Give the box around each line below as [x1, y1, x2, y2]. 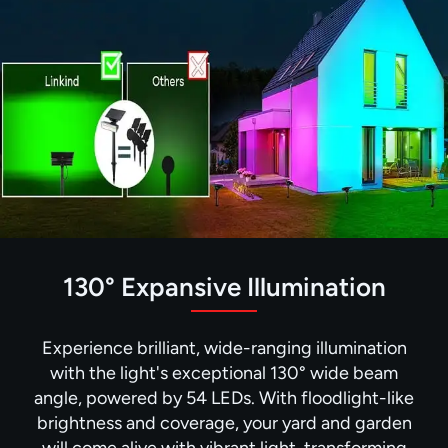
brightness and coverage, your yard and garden [36, 411, 412, 434]
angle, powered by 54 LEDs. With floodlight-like [34, 386, 414, 409]
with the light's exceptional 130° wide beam [50, 361, 398, 384]
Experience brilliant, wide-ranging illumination [41, 336, 407, 359]
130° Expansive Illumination [62, 270, 386, 303]
